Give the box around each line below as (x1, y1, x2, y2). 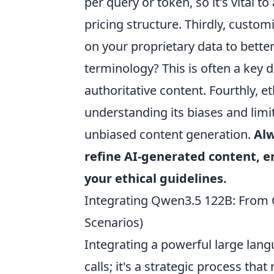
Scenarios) (84, 213, 143, 231)
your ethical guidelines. (84, 169, 227, 187)
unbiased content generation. (84, 125, 254, 143)
